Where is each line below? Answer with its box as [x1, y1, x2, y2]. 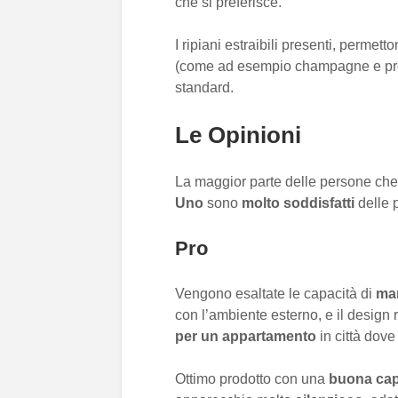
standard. [175, 80, 234, 95]
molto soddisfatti [242, 195, 354, 211]
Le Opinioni [175, 122, 301, 148]
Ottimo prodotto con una [175, 371, 329, 386]
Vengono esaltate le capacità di [175, 286, 376, 301]
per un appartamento [175, 329, 320, 344]
